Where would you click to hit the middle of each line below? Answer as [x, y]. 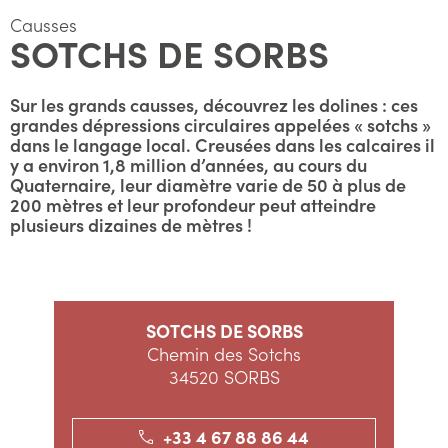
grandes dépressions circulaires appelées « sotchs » [220, 124]
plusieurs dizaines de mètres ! [131, 224]
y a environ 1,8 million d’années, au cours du [188, 164]
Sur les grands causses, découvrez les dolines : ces [214, 104]
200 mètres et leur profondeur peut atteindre [193, 204]
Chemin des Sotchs [224, 353]
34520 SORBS [224, 376]
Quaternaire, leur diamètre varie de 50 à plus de [208, 184]
